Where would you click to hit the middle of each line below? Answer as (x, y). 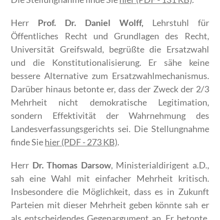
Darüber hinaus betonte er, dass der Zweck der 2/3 (110, 89)
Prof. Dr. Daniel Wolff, (91, 23)
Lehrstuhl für (176, 23)
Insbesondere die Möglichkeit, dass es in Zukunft (110, 192)
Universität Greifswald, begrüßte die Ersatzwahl (110, 49)
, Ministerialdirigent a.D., (160, 165)
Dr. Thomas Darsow (71, 165)
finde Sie (28, 142)
